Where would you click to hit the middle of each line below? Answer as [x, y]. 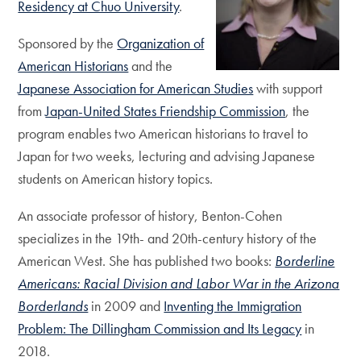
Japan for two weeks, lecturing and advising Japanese [167, 156]
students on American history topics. [116, 178]
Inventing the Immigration [233, 306]
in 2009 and [126, 306]
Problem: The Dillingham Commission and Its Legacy [160, 328]
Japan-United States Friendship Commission [166, 111]
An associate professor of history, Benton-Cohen [150, 216]
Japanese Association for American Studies [136, 88]
